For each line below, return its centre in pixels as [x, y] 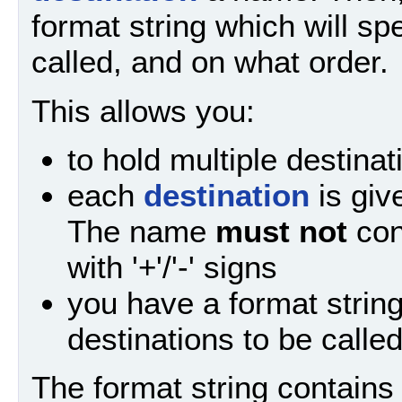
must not [281, 232]
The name [141, 232]
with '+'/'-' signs [172, 267]
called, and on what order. [210, 62]
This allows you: [143, 110]
